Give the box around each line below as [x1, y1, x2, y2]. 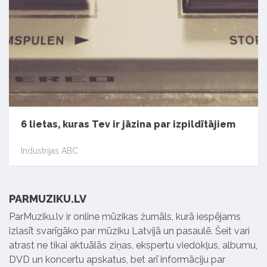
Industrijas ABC [21, 145, 78, 156]
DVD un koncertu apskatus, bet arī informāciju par [9, 254, 225, 265]
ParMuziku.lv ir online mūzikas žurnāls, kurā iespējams [9, 211, 241, 222]
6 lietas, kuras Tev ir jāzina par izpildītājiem [21, 119, 235, 130]
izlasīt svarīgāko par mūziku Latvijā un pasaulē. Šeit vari [9, 225, 250, 237]
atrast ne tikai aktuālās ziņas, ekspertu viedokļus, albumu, [9, 240, 257, 251]
